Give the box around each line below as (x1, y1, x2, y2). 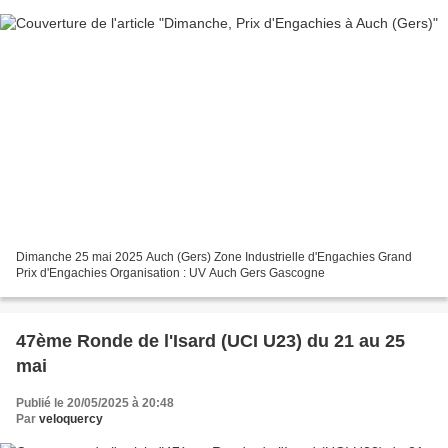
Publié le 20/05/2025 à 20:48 (16, 396, 174, 411)
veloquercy (39, 412, 103, 427)
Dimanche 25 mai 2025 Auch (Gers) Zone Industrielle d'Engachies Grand (16, 250, 412, 265)
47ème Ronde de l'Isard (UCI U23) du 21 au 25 (16, 331, 405, 352)
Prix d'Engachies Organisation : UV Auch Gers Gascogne (16, 266, 325, 281)
